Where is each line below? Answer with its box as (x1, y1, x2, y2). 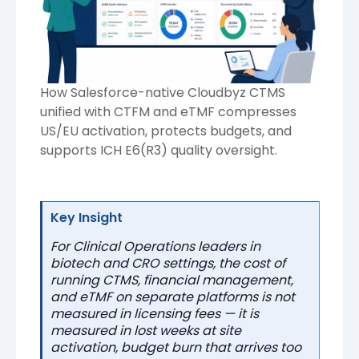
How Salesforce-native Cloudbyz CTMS (40, 83, 285, 102)
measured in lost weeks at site (50, 321, 241, 340)
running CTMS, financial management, (50, 270, 293, 289)
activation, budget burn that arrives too (50, 337, 301, 357)
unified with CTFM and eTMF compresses (40, 102, 296, 121)
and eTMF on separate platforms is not (50, 287, 295, 306)
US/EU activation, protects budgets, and (40, 121, 292, 140)
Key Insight (50, 208, 123, 227)
